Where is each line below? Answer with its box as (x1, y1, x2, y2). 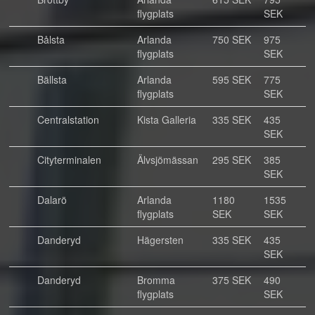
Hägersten (137, 233, 184, 247)
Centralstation (37, 112, 99, 127)
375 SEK (212, 273, 251, 287)
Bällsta (37, 72, 67, 86)
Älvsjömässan (137, 153, 198, 167)
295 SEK (212, 153, 251, 167)
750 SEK (212, 32, 251, 46)
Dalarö (37, 193, 67, 207)
